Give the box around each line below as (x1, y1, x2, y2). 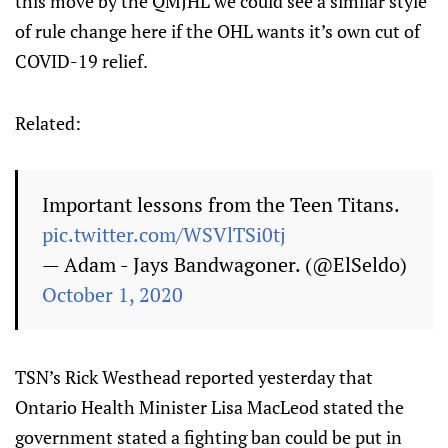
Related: (15, 111, 81, 135)
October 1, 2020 (42, 281, 183, 308)
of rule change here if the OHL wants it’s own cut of (15, 19, 420, 43)
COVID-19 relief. (15, 49, 148, 73)
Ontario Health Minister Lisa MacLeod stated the (15, 395, 404, 419)
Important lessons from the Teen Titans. (42, 191, 399, 218)
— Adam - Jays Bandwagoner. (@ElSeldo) (42, 251, 407, 278)
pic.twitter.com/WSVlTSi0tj (42, 221, 286, 248)
